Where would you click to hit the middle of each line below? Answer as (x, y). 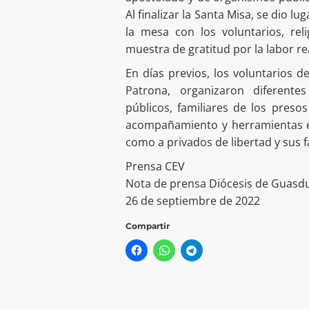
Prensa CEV (155, 166)
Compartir (148, 226)
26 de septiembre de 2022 (193, 200)
